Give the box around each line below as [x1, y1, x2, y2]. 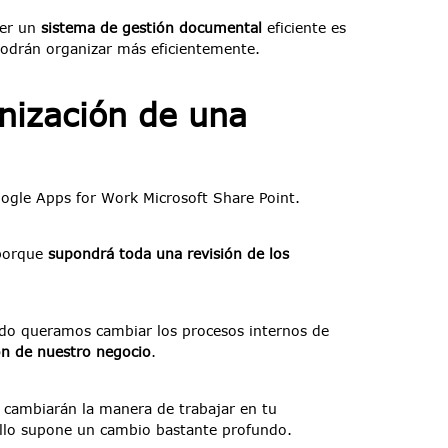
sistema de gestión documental [41, 19, 262, 37]
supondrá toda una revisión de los [48, 244, 289, 262]
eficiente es [262, 19, 346, 37]
